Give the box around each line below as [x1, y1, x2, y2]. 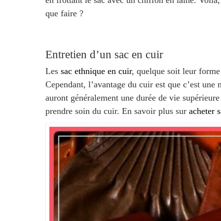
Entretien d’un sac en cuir [45, 47, 163, 61]
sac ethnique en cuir [61, 66, 132, 76]
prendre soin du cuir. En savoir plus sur [45, 106, 189, 116]
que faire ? [45, 8, 83, 19]
